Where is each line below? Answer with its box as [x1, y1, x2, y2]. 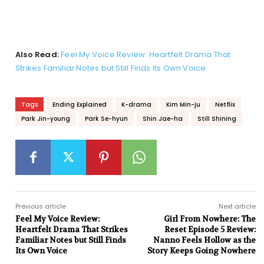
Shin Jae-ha [143, 114, 183, 124]
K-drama [121, 100, 151, 110]
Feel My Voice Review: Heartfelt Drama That [61, 49, 231, 61]
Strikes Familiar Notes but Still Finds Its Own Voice [15, 62, 206, 74]
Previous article [15, 202, 66, 212]
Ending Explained [52, 100, 107, 110]
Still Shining [197, 114, 236, 124]
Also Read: [15, 49, 59, 61]
